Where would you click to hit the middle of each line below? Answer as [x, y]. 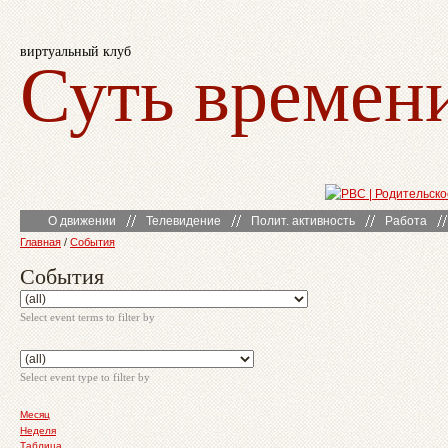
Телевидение [183, 221]
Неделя [38, 430]
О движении [82, 221]
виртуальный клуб [75, 50]
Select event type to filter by [85, 377]
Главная [40, 242]
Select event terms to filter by [87, 317]
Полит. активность [303, 221]
